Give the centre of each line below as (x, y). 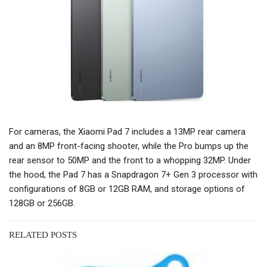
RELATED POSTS (43, 235)
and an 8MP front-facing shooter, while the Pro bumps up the (129, 146)
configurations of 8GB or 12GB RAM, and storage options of (127, 189)
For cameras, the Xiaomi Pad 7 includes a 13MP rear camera (127, 132)
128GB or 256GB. (42, 204)
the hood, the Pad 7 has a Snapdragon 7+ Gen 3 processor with (133, 175)
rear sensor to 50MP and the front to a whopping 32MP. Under (130, 161)
